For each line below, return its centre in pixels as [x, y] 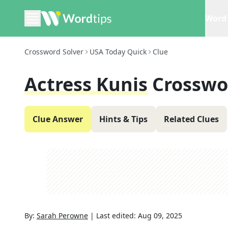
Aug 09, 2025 [160, 216]
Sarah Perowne [62, 216]
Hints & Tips [123, 119]
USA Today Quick [118, 52]
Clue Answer [58, 119]
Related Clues [191, 119]
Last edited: [117, 216]
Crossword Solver [54, 52]
